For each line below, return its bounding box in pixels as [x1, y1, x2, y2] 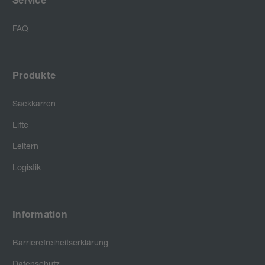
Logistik [12, 161, 41, 172]
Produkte [12, 72, 56, 82]
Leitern [12, 140, 38, 151]
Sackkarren [12, 98, 56, 108]
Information [12, 211, 67, 221]
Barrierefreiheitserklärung [12, 237, 108, 247]
